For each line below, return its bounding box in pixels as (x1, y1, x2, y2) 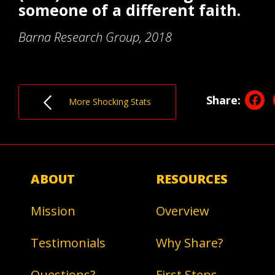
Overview (156, 203, 209, 219)
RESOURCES (156, 171, 228, 187)
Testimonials (31, 234, 106, 251)
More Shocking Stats (52, 96, 151, 107)
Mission (31, 203, 76, 219)
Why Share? (156, 234, 223, 251)
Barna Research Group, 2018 (18, 29, 172, 45)
